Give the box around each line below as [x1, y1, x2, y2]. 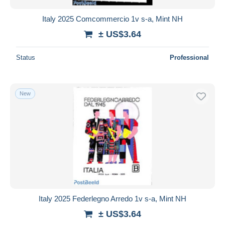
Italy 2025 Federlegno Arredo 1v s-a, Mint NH [39, 194, 186, 203]
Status [16, 53, 35, 61]
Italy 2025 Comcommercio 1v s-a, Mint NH [42, 14, 183, 23]
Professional [170, 53, 209, 61]
